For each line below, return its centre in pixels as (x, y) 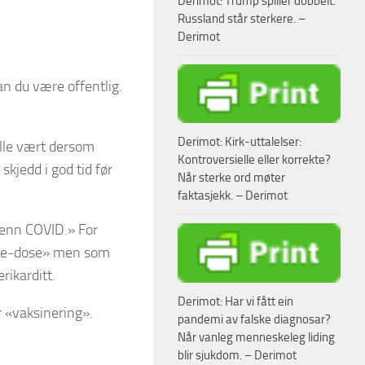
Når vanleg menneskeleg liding (256, 338)
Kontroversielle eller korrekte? (254, 160)
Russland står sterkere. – (242, 18)
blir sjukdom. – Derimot (237, 356)
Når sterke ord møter (231, 178)
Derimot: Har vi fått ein (235, 302)
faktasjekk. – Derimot (233, 196)
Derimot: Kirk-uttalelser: (240, 142)
